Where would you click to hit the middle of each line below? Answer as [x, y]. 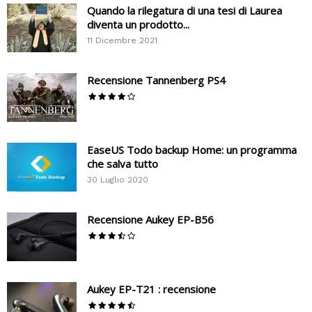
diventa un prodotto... [138, 25]
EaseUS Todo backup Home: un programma [192, 150]
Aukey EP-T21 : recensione [151, 289]
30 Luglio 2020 [118, 180]
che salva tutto [123, 164]
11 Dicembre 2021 [122, 41]
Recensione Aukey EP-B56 [150, 220]
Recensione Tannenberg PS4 [156, 80]
